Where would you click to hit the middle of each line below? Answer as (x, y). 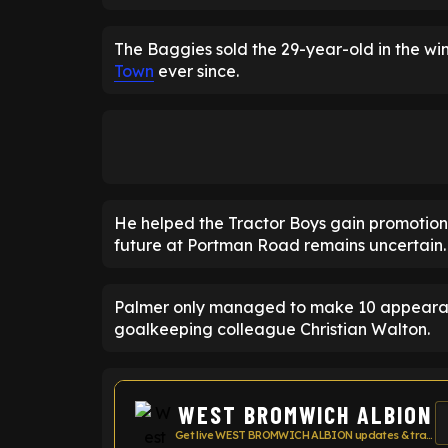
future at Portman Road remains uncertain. (280, 245)
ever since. (196, 71)
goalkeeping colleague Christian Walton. (272, 329)
